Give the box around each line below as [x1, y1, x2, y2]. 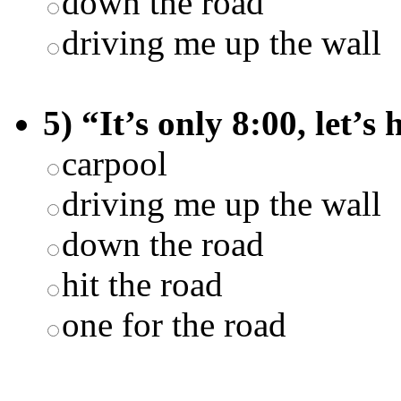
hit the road [62, 264, 223, 303]
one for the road [62, 304, 286, 344]
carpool [62, 143, 167, 183]
